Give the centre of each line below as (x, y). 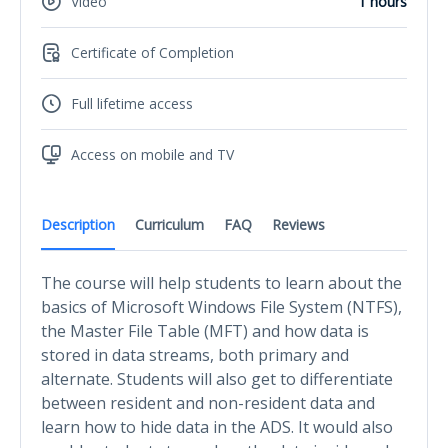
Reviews (298, 224)
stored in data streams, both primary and (195, 354)
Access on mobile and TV (152, 155)
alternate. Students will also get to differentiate (217, 378)
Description (78, 224)
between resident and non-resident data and (208, 402)
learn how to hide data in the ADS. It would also (217, 426)
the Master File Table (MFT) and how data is (205, 330)
